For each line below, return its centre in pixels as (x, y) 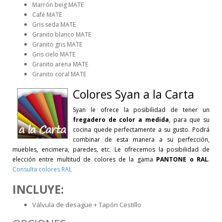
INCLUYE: (38, 189)
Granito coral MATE (59, 74)
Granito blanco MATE (62, 34)
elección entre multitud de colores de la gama (84, 159)
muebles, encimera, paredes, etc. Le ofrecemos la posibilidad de (111, 149)
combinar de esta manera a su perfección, (141, 139)
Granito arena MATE (60, 64)
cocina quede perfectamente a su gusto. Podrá (141, 129)
